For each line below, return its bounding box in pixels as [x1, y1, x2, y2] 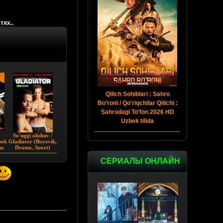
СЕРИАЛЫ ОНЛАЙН [101, 157, 180, 165]
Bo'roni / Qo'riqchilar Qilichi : [97, 100, 178, 107]
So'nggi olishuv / [13, 132, 52, 139]
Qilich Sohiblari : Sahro [105, 91, 170, 98]
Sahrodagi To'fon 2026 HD [101, 109, 174, 115]
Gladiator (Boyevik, [8, 138, 57, 145]
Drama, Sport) [15, 144, 50, 151]
